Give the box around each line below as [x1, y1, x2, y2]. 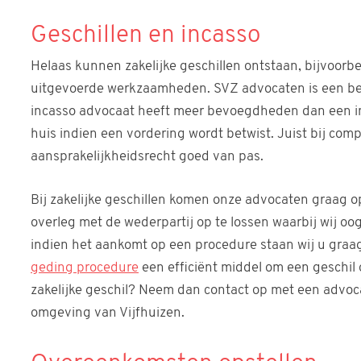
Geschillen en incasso [31, 23, 260, 48]
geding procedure [31, 260, 139, 275]
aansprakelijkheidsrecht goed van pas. [31, 150, 263, 164]
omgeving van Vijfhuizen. [31, 305, 185, 320]
